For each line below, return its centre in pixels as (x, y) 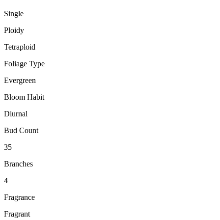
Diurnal (16, 114)
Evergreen (20, 81)
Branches (18, 164)
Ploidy (14, 30)
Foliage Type (24, 64)
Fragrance (19, 197)
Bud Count (21, 131)
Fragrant (17, 214)
